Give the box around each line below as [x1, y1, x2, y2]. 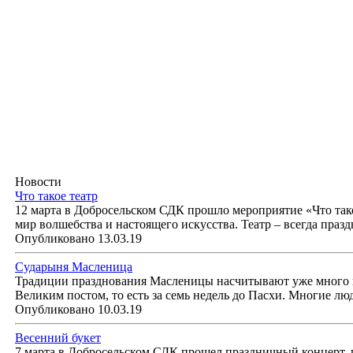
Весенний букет [15, 331, 101, 344]
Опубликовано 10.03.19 [15, 303, 142, 316]
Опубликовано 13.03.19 [15, 232, 142, 245]
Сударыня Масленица [15, 260, 132, 273]
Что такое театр [15, 189, 98, 203]
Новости [15, 175, 61, 188]
